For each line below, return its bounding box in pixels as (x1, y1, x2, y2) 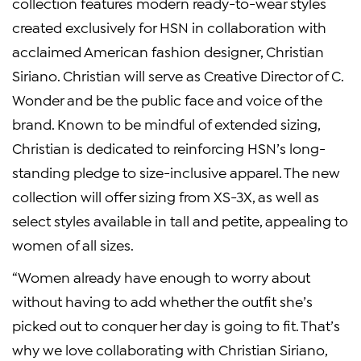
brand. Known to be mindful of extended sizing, (12, 114, 320, 132)
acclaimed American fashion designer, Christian (12, 42, 324, 60)
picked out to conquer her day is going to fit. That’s (12, 316, 340, 334)
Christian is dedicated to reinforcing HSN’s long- (12, 139, 326, 156)
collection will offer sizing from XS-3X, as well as (12, 187, 319, 205)
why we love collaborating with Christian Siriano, (12, 340, 327, 358)
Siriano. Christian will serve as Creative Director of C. (12, 66, 343, 84)
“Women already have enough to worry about (12, 268, 310, 285)
